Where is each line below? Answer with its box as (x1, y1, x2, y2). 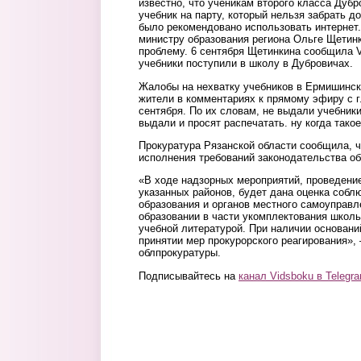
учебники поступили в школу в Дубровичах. (139, 57, 353, 70)
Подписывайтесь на (139, 269, 239, 282)
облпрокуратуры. (139, 247, 221, 259)
